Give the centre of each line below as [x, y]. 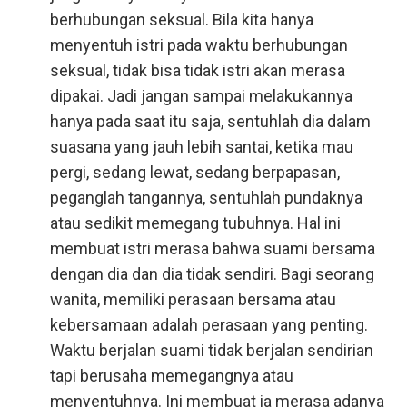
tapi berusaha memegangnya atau [172, 376]
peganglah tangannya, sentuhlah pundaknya [206, 198]
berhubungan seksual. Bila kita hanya [182, 20]
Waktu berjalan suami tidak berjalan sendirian [212, 350]
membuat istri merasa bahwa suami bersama [213, 248]
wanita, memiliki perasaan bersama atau [193, 299]
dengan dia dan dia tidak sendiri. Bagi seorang [212, 274]
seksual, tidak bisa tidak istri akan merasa [198, 70]
